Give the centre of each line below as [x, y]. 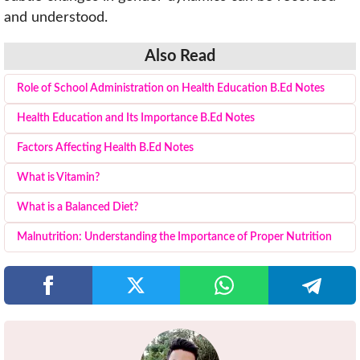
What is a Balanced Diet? [78, 207]
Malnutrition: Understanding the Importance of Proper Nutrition [174, 237]
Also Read [180, 56]
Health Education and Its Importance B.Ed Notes [136, 118]
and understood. [56, 18]
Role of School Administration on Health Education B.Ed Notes [171, 88]
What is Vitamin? [58, 177]
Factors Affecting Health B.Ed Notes [105, 147]
